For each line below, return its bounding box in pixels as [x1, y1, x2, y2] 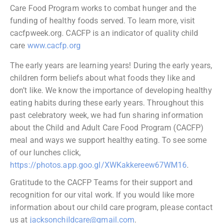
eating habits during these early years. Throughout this [10, 98, 204, 108]
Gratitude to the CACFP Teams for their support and [10, 177, 193, 187]
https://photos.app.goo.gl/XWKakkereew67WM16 [10, 160, 187, 170]
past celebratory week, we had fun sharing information [10, 110, 204, 120]
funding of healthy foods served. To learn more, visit [10, 16, 195, 26]
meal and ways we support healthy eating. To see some [10, 135, 207, 145]
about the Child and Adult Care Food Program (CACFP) [10, 122, 204, 132]
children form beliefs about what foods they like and [10, 73, 196, 83]
